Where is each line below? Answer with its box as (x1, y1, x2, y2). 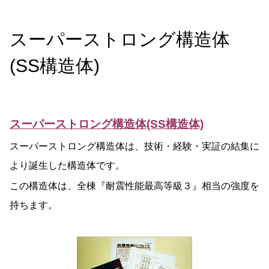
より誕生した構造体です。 (10, 160, 125, 171)
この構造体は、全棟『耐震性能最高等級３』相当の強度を (10, 181, 259, 192)
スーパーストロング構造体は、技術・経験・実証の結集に (10, 141, 259, 152)
